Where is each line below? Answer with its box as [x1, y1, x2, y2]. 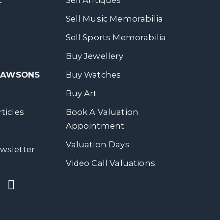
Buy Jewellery [65, 51, 124, 61]
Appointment [65, 121, 125, 131]
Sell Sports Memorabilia [65, 32, 166, 42]
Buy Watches [65, 70, 121, 80]
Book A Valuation [65, 107, 139, 117]
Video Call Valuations [65, 158, 155, 168]
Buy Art [65, 88, 97, 98]
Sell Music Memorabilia [65, 14, 164, 24]
